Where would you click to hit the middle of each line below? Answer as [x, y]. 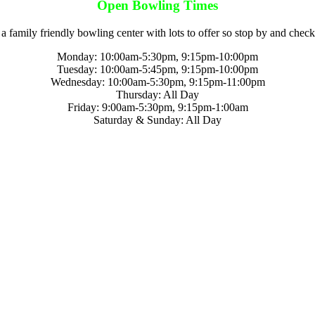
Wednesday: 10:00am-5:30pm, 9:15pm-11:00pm [157, 82]
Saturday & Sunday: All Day [157, 120]
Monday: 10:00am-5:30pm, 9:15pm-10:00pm [157, 57]
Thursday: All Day [157, 95]
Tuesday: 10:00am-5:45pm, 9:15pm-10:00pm [157, 70]
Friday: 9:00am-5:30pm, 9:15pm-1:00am [157, 108]
